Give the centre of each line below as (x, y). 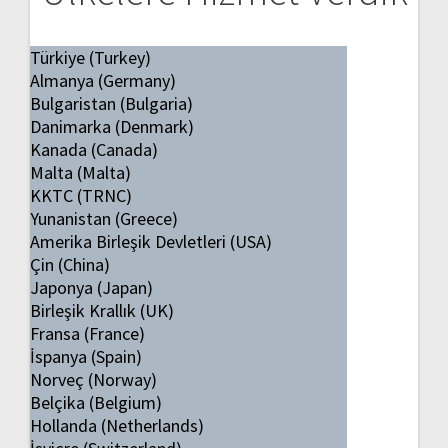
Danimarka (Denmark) (112, 126)
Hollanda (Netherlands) (117, 425)
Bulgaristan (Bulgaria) (111, 103)
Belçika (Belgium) (96, 402)
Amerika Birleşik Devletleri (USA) (151, 241)
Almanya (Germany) (103, 80)
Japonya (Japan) (91, 287)
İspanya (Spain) (86, 356)
